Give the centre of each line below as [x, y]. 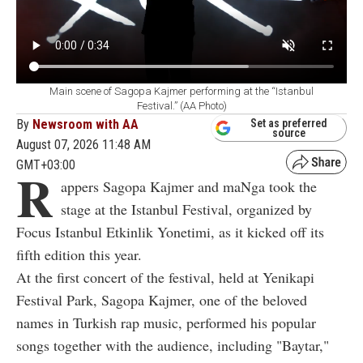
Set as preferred [289, 124]
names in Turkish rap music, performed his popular [166, 322]
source [289, 133]
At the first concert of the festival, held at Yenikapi [165, 277]
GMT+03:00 [46, 164]
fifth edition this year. [79, 254]
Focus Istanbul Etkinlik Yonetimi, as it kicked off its [170, 231]
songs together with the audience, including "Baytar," [173, 345]
